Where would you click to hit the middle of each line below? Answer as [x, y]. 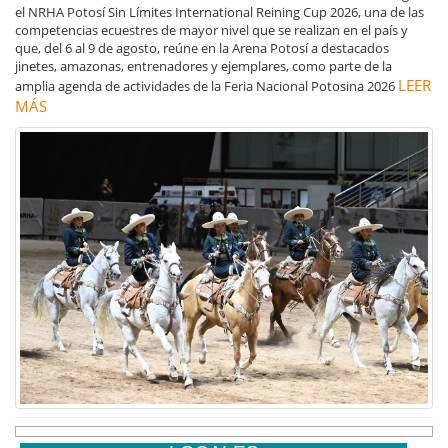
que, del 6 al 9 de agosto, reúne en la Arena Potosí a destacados [202, 47]
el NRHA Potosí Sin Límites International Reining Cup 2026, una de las [219, 11]
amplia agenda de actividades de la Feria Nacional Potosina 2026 [206, 85]
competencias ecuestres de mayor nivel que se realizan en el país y [211, 29]
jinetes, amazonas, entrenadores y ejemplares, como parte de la [203, 65]
